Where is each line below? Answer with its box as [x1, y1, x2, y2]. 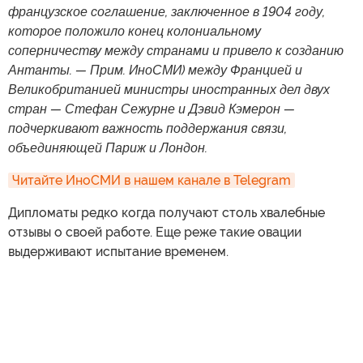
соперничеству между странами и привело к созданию [8, 43, 344, 58]
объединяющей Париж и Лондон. [8, 140, 207, 156]
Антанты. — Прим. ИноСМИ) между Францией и [8, 62, 302, 78]
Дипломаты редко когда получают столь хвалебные [8, 205, 325, 220]
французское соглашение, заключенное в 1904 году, [8, 4, 325, 19]
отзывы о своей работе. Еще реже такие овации [8, 224, 301, 240]
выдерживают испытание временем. [8, 244, 228, 259]
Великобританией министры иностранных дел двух [8, 82, 330, 97]
